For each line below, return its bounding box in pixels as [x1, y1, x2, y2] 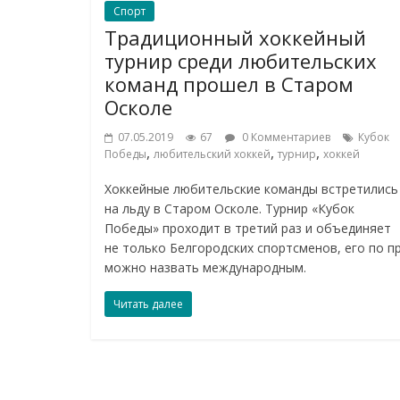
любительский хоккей [154, 146, 271, 162]
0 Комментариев [239, 129, 330, 145]
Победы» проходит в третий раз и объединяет [104, 219, 391, 237]
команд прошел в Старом [104, 70, 354, 97]
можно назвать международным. [104, 258, 306, 276]
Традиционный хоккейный [104, 23, 366, 51]
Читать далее [113, 296, 183, 312]
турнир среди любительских [104, 46, 377, 74]
